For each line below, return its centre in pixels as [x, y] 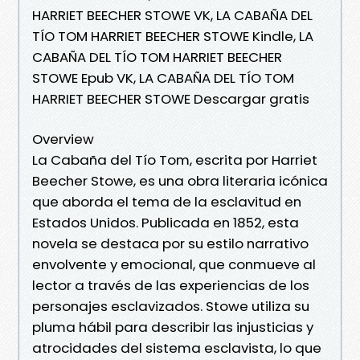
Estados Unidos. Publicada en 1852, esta [166, 222]
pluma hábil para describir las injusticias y [173, 327]
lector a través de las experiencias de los [171, 285]
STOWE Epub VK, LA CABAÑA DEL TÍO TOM [163, 78]
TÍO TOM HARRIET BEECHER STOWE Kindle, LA [173, 36]
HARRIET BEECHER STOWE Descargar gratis [171, 98]
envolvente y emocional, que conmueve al [174, 264]
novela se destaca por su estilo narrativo [170, 243]
